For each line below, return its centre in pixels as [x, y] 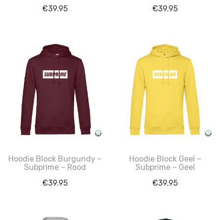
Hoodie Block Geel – [165, 159]
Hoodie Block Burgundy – [55, 159]
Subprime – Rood [55, 167]
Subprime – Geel [165, 167]
